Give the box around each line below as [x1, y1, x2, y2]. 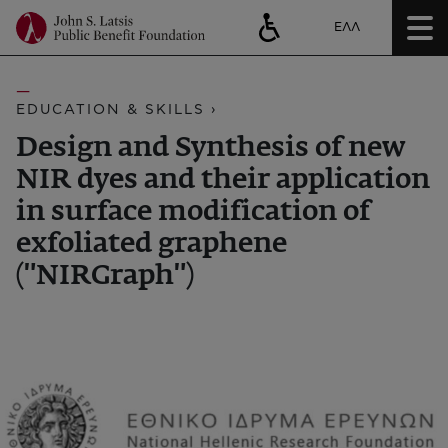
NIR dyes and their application [16, 166, 430, 194]
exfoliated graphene [16, 230, 287, 258]
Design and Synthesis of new [16, 134, 405, 162]
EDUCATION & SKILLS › [16, 102, 217, 118]
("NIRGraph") [16, 262, 194, 290]
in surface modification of [16, 198, 370, 226]
